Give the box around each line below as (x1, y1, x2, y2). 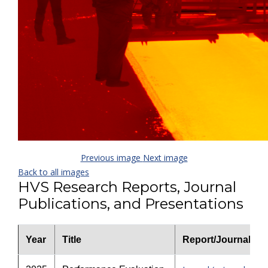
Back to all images (18, 166, 89, 178)
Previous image (80, 152, 143, 163)
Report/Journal (182, 234, 251, 245)
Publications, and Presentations (18, 195, 243, 212)
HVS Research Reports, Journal (18, 178, 236, 196)
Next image (142, 152, 188, 163)
